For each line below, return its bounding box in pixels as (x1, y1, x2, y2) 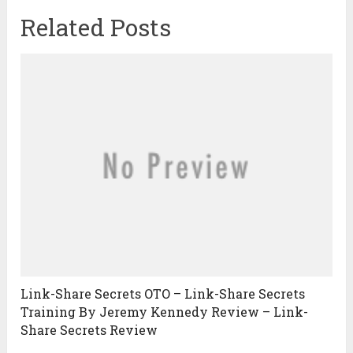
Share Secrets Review (20, 321, 158, 338)
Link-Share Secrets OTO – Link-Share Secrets (20, 284, 306, 302)
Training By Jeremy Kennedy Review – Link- (20, 303, 309, 320)
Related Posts (20, 12, 172, 43)
